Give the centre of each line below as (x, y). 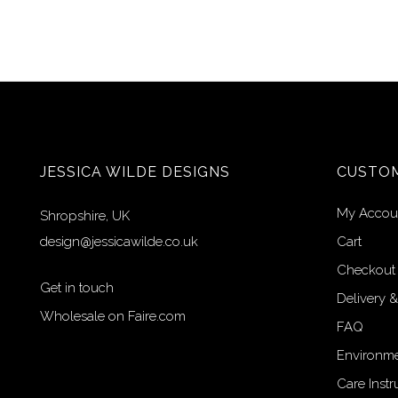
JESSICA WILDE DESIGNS (135, 172)
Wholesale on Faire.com (113, 316)
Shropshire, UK (85, 216)
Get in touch (77, 288)
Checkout (366, 270)
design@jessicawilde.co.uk (119, 242)
